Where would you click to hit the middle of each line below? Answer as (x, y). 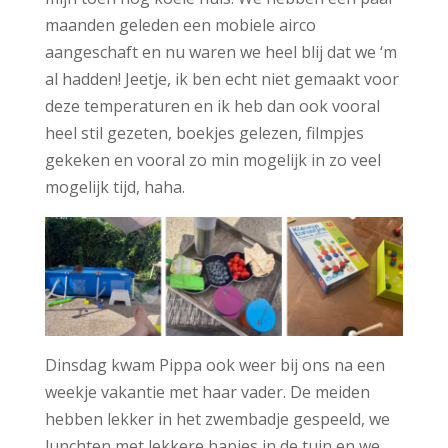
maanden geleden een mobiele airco (180, 24)
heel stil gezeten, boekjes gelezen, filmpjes (204, 132)
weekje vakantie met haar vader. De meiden (207, 391)
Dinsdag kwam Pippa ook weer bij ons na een (214, 364)
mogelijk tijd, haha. (114, 186)
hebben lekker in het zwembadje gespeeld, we (217, 418)
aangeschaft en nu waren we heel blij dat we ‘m (220, 51)
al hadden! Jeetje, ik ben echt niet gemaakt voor (221, 78)
